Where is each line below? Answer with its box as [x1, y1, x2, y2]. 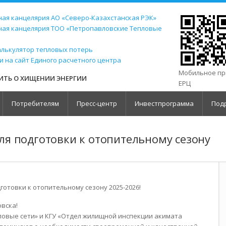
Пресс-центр [77, 99, 117, 108]
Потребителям [12, 99, 59, 108]
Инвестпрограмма [135, 99, 194, 108]
